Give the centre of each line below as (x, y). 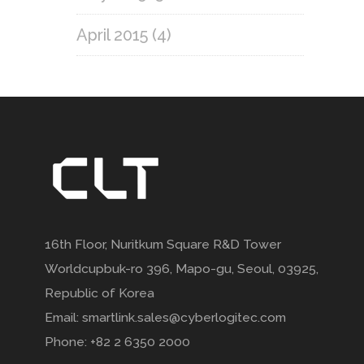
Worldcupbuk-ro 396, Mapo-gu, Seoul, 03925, (182, 269)
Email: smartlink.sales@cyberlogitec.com (165, 318)
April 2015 (112, 35)
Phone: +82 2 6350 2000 (117, 342)
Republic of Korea (100, 293)
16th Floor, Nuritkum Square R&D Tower (163, 245)
